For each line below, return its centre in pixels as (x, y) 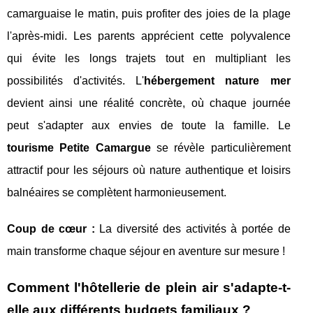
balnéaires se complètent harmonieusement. (117, 193)
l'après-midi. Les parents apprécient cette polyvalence (149, 36)
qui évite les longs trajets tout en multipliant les (149, 59)
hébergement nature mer (217, 81)
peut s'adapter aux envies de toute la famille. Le (149, 126)
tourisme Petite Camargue (79, 148)
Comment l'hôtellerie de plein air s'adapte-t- (149, 288)
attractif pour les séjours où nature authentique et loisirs (149, 170)
